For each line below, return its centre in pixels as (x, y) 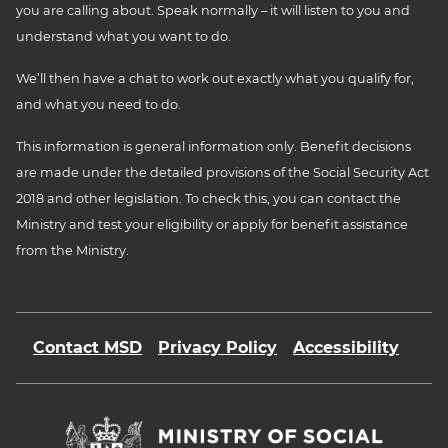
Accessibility (346, 348)
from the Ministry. (72, 251)
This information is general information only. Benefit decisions (213, 147)
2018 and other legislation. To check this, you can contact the (208, 199)
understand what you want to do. (123, 37)
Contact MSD (87, 348)
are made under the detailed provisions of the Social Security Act (222, 173)
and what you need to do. (98, 105)
